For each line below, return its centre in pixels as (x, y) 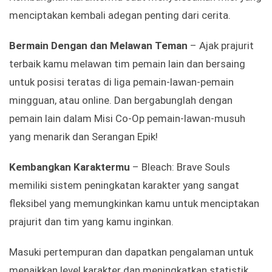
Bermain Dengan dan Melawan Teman (98, 46)
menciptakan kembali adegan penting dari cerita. (120, 15)
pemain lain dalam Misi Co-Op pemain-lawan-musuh (127, 119)
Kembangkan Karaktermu (70, 167)
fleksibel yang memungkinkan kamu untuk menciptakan (134, 204)
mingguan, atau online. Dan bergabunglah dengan (121, 100)
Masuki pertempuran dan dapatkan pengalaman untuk (131, 252)
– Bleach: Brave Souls (180, 167)
